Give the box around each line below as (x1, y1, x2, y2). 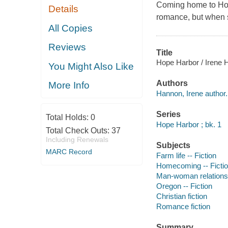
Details (48, 4, 79, 15)
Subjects (156, 140, 190, 150)
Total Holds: (45, 112, 91, 122)
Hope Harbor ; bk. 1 (156, 120, 221, 129)
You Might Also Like (48, 61, 134, 72)
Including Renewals (45, 135, 108, 144)
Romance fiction (156, 202, 210, 211)
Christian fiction (156, 191, 207, 201)
